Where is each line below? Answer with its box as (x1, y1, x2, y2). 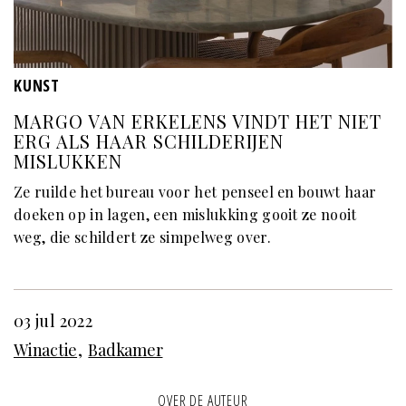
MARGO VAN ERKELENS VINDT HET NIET (14, 108, 382, 133)
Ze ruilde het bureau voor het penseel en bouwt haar (14, 181, 377, 201)
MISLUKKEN (14, 148, 122, 173)
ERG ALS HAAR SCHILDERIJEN (14, 128, 284, 153)
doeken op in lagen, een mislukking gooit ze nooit (14, 204, 357, 224)
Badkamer (88, 338, 163, 361)
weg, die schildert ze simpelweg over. (14, 227, 271, 246)
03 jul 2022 (14, 309, 92, 332)
